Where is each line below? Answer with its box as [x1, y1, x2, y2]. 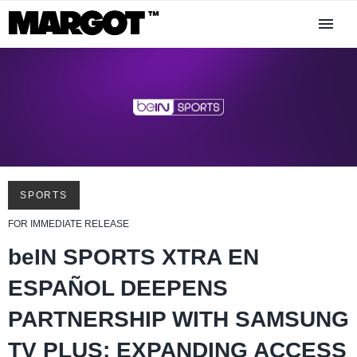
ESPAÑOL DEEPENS [8, 276, 228, 301]
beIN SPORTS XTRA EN [8, 245, 259, 270]
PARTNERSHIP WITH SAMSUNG [8, 307, 349, 332]
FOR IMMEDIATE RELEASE [8, 218, 129, 230]
